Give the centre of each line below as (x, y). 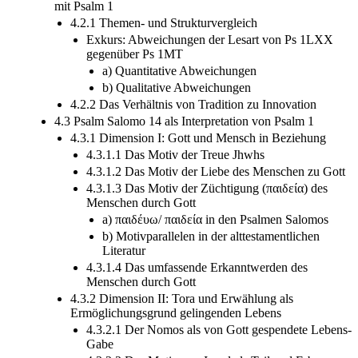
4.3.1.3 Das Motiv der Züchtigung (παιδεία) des (207, 188)
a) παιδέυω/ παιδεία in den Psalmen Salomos (215, 219)
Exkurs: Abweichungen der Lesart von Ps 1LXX (210, 39)
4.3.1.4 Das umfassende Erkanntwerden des (197, 267)
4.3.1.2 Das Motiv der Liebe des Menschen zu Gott (216, 171)
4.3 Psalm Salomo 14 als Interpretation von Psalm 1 (184, 121)
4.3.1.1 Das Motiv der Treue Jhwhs (175, 154)
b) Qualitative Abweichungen (177, 87)
